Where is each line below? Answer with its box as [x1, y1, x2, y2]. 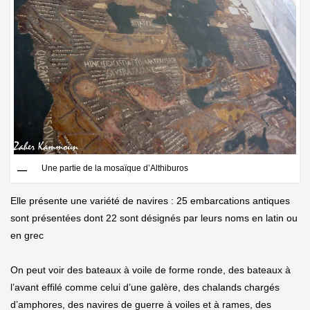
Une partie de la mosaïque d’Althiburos [42, 163, 188, 174]
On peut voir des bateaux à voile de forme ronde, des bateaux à [10, 264, 291, 276]
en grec [10, 230, 44, 241]
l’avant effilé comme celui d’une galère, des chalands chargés [10, 282, 280, 293]
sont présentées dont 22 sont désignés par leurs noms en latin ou [10, 212, 298, 224]
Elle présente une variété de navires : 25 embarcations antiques [10, 195, 290, 207]
